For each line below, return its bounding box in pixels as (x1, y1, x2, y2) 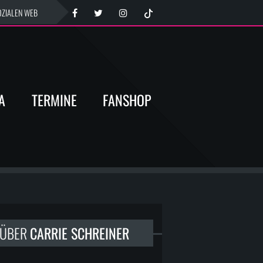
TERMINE (31, 89, 77, 110)
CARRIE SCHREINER (29, 222, 129, 244)
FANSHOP (103, 89, 151, 110)
